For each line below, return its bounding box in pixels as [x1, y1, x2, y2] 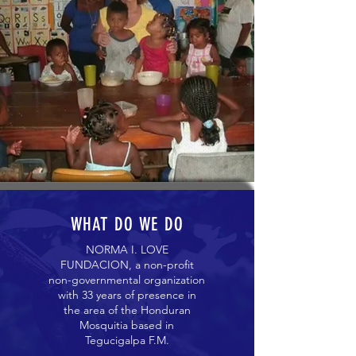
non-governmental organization [48, 273, 205, 287]
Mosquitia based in [79, 318, 174, 332]
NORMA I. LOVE [85, 242, 168, 257]
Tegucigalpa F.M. [84, 333, 169, 347]
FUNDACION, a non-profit [60, 257, 194, 272]
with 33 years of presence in [57, 288, 196, 302]
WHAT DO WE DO [71, 214, 184, 235]
